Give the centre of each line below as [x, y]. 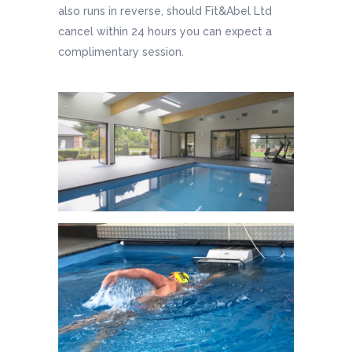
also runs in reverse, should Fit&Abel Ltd [165, 11]
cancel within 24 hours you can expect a [165, 32]
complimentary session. [121, 52]
